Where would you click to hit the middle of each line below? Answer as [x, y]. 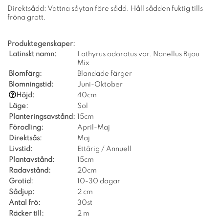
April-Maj [94, 127]
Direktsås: [25, 138]
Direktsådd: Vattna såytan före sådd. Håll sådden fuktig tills [105, 9]
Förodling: [26, 127]
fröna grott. [27, 17]
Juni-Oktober [100, 84]
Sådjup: [22, 192]
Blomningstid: [31, 84]
